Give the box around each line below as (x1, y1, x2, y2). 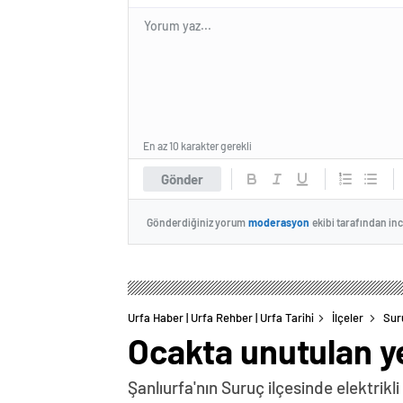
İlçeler (332, 310, 363, 325)
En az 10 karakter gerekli (143, 139, 252, 152)
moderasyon (248, 215, 309, 228)
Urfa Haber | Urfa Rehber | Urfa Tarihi (128, 310, 314, 325)
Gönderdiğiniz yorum (147, 215, 246, 228)
